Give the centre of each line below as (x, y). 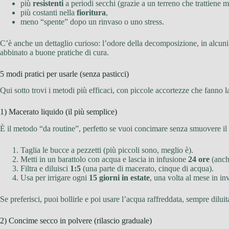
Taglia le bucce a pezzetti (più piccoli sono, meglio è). (107, 150)
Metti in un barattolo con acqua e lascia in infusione (104, 159)
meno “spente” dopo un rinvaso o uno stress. (92, 21)
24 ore (199, 159)
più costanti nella (49, 12)
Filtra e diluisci (45, 169)
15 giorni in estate (119, 178)
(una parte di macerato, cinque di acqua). (147, 169)
